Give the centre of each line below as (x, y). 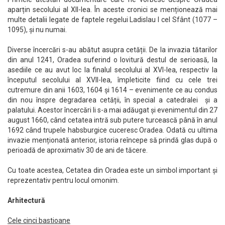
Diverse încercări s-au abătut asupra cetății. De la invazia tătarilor (113, 49)
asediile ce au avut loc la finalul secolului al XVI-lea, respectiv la (113, 70)
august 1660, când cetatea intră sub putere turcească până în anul (113, 120)
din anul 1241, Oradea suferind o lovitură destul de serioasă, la (113, 60)
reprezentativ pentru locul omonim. (63, 180)
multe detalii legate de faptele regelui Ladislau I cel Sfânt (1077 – (113, 19)
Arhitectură (26, 200)
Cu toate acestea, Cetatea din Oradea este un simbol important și (113, 170)
